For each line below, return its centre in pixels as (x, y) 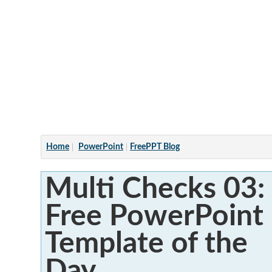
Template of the (146, 243)
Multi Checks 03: (155, 189)
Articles (109, 9)
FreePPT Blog (155, 147)
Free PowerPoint (154, 216)
